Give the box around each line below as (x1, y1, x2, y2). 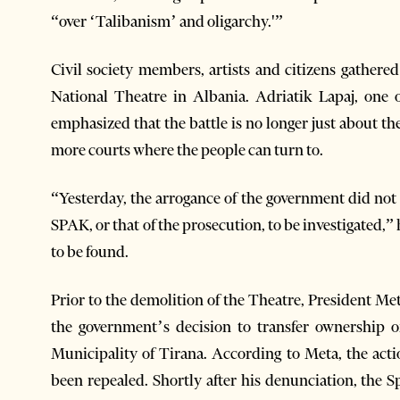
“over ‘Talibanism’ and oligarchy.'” (51, 12, 283, 32)
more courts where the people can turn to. (51, 140, 323, 161)
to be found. (51, 242, 129, 262)
